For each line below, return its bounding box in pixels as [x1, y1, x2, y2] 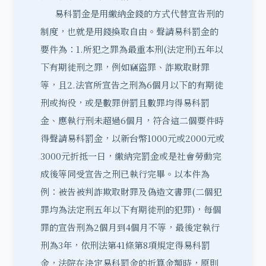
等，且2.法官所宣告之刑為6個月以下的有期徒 [40, 78, 223, 91]
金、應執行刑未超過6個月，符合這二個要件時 [40, 114, 224, 126]
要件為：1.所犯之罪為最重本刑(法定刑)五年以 [40, 43, 223, 55]
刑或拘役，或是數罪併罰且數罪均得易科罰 [40, 96, 210, 109]
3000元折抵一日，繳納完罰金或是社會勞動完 [40, 150, 221, 162]
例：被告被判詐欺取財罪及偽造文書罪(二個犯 [40, 185, 222, 198]
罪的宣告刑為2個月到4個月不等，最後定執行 [40, 221, 220, 233]
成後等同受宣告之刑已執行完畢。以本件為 [40, 167, 210, 180]
